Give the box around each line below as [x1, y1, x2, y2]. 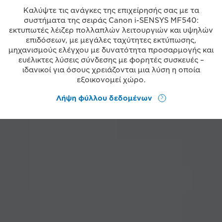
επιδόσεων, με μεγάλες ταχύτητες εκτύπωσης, [26, 36, 196, 44]
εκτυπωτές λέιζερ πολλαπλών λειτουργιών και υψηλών [9, 26, 213, 34]
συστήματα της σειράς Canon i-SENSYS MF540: [23, 16, 199, 24]
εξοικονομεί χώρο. [76, 76, 146, 84]
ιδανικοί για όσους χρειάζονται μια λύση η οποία [22, 66, 200, 74]
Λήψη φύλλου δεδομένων [56, 94, 153, 102]
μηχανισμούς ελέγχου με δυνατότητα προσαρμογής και [8, 46, 214, 54]
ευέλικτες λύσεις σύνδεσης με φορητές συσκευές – [18, 56, 204, 64]
